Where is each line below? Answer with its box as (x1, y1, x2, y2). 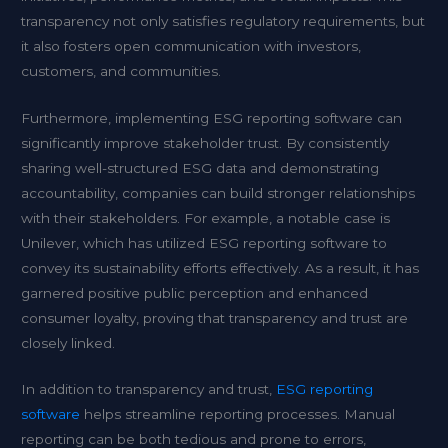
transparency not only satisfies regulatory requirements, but (21, 12, 426, 29)
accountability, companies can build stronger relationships (21, 184, 416, 201)
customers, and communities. (21, 62, 222, 79)
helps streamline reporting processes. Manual (80, 406, 396, 423)
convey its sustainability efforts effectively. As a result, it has (21, 259, 420, 276)
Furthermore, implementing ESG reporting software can (21, 109, 403, 126)
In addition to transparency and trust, (21, 381, 277, 398)
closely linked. (21, 334, 116, 351)
